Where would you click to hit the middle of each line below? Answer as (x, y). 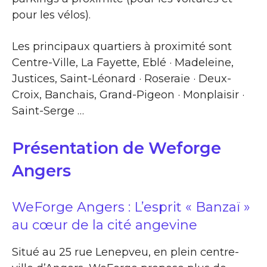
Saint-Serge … (48, 111)
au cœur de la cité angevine (105, 225)
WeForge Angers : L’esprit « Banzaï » (131, 207)
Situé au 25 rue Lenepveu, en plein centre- (125, 252)
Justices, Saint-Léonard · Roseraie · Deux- (122, 78)
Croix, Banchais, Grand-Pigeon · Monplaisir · (128, 94)
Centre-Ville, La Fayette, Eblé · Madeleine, (123, 62)
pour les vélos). (51, 15)
